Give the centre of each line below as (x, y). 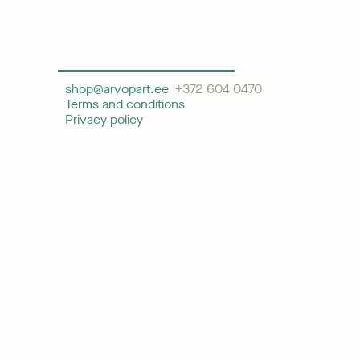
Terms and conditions (130, 104)
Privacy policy (104, 119)
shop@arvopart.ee (119, 89)
